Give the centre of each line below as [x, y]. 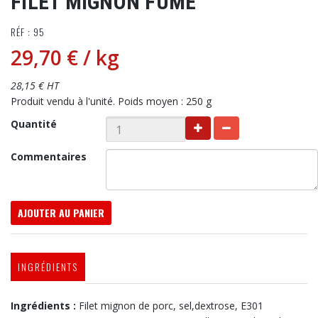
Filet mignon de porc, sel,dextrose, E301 [171, 306]
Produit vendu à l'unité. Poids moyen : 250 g [111, 102]
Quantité [34, 124]
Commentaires [49, 157]
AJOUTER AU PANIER [61, 213]
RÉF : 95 [28, 32]
